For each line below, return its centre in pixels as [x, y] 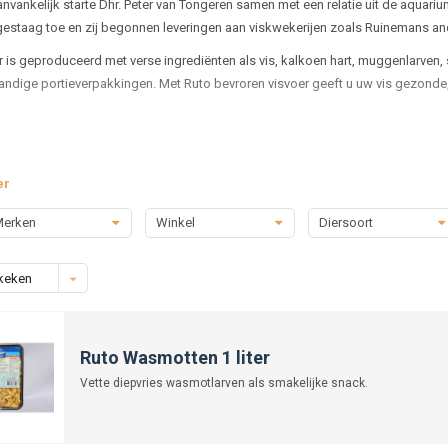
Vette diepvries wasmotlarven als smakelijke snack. [223, 382]
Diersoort [345, 222]
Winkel [175, 222]
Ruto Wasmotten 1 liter [174, 357]
